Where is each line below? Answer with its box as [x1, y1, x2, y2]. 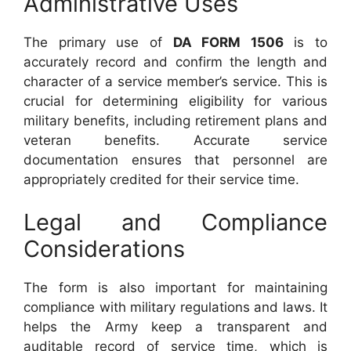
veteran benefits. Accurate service [24, 132, 327, 148]
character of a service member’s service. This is [24, 73, 327, 89]
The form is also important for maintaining [24, 280, 327, 295]
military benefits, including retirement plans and [24, 112, 327, 128]
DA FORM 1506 [172, 34, 284, 50]
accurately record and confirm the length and [24, 53, 327, 70]
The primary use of [24, 34, 173, 50]
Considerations [24, 235, 185, 262]
